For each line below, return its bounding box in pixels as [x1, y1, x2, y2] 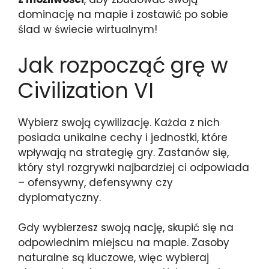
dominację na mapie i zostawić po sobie [18, 7, 228, 22]
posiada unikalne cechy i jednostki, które [18, 130, 228, 145]
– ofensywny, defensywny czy [18, 175, 173, 190]
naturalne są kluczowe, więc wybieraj [18, 250, 209, 265]
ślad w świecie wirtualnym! [18, 22, 157, 37]
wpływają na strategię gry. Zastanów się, [18, 145, 229, 160]
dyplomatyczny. [18, 190, 101, 205]
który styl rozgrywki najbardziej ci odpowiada [18, 160, 249, 175]
